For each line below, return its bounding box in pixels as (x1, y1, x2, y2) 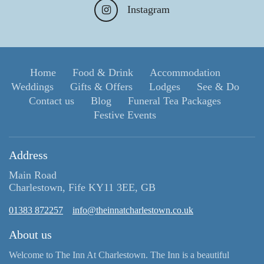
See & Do (196, 80, 239, 93)
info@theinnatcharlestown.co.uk (72, 204, 193, 215)
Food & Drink (72, 66, 133, 78)
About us (9, 227, 52, 241)
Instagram (127, 4, 170, 15)
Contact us (29, 94, 74, 107)
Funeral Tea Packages (128, 94, 221, 107)
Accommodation (149, 66, 220, 78)
